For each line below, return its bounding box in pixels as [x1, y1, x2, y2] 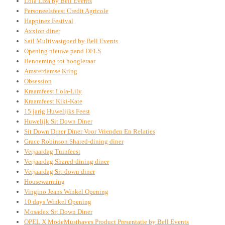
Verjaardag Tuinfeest [24, 147, 80, 155]
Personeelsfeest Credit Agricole [24, 7, 108, 15]
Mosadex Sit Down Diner [24, 207, 92, 215]
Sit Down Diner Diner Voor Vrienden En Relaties [24, 127, 155, 135]
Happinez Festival [24, 17, 73, 25]
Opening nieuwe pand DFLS [24, 47, 101, 55]
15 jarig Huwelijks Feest [24, 107, 90, 115]
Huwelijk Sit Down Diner [24, 117, 92, 125]
